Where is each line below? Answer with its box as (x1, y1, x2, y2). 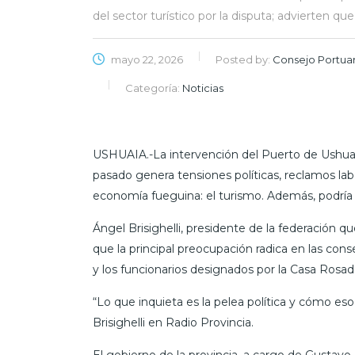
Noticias (182, 82, 223, 94)
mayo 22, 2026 (109, 53, 183, 66)
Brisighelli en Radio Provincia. (93, 315, 254, 330)
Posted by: (216, 53, 273, 66)
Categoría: (125, 82, 182, 94)
